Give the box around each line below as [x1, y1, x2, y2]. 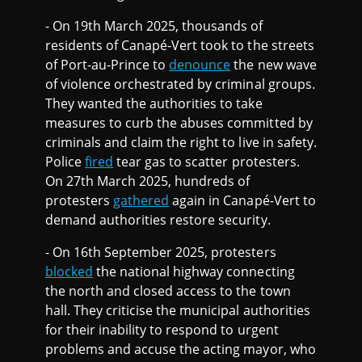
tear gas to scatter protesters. [113, 152, 300, 170]
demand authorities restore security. [45, 210, 271, 229]
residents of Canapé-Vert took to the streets [45, 36, 314, 54]
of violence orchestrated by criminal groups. [45, 74, 315, 93]
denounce [169, 55, 231, 74]
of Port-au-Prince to [45, 55, 170, 74]
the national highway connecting [93, 262, 295, 280]
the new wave [230, 55, 317, 74]
